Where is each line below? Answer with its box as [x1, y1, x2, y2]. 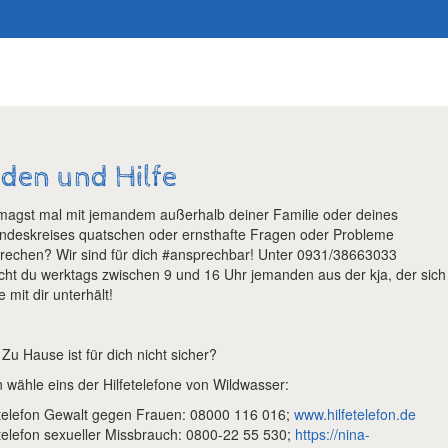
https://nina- [295, 424, 370, 444]
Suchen [171, 9, 220, 29]
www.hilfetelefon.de [294, 404, 416, 424]
